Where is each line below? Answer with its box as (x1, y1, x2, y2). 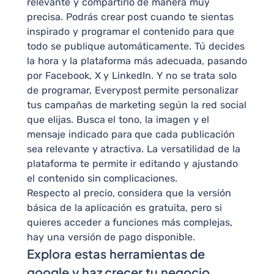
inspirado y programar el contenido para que (27, 26, 234, 38)
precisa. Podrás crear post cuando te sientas (27, 11, 234, 23)
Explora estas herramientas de (27, 246, 206, 262)
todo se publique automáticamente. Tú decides (27, 40, 245, 53)
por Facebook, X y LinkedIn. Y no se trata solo (27, 70, 237, 82)
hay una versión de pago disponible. (27, 231, 195, 243)
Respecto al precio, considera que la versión (27, 187, 231, 199)
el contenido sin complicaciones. (27, 172, 178, 185)
